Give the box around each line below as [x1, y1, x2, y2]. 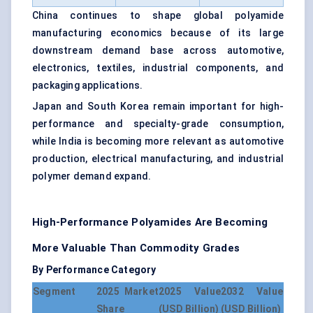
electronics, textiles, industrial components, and [32, 62, 284, 74]
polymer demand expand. [32, 170, 152, 182]
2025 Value [159, 286, 221, 298]
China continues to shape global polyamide [32, 10, 284, 22]
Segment [33, 286, 76, 298]
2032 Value [221, 286, 283, 298]
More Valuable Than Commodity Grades [32, 242, 240, 255]
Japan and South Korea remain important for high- [32, 101, 284, 112]
